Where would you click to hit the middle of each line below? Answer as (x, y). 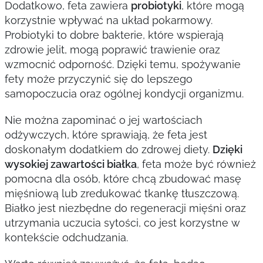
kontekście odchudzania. (66, 237)
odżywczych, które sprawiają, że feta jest (106, 135)
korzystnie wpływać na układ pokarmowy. (108, 20)
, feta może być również (196, 164)
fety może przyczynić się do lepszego (98, 79)
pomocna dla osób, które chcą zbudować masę (123, 179)
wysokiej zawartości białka (70, 164)
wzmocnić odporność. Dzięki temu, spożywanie (122, 64)
